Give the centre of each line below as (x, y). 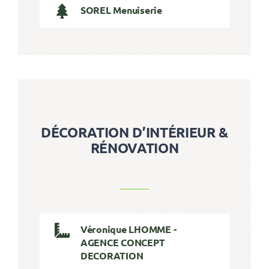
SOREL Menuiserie (121, 10)
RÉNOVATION (134, 148)
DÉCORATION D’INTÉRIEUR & (134, 132)
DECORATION (112, 255)
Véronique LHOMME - (128, 229)
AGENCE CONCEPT (122, 242)
